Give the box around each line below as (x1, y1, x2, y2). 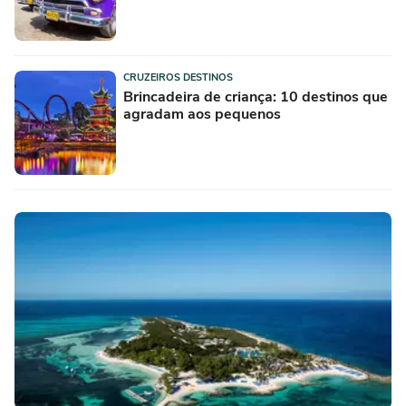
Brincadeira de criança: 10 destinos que (123, 86, 388, 107)
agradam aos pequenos (123, 103, 281, 124)
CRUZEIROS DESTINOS (123, 70, 233, 84)
